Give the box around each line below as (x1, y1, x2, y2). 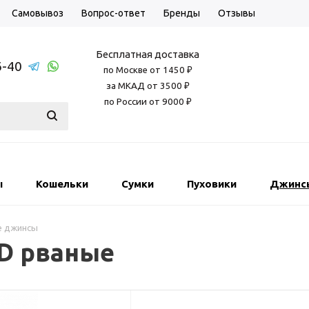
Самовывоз (12, 8, 63, 19)
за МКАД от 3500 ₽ (106, 81, 190, 91)
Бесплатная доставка (96, 48, 199, 60)
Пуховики (187, 178, 237, 190)
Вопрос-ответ (81, 8, 146, 19)
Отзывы (218, 8, 255, 19)
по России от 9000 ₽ (103, 97, 192, 107)
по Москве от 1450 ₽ (103, 65, 192, 75)
